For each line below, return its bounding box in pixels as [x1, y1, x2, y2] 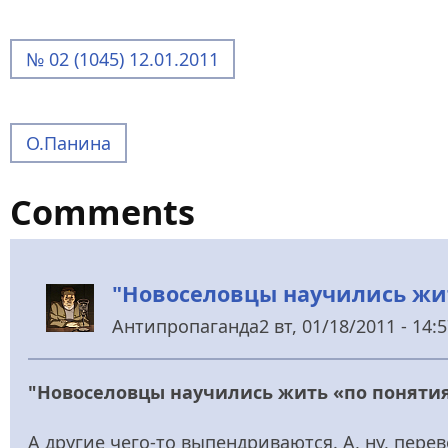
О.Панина [26, 130, 111, 155]
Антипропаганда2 [112, 314, 269, 339]
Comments [10, 187, 195, 235]
